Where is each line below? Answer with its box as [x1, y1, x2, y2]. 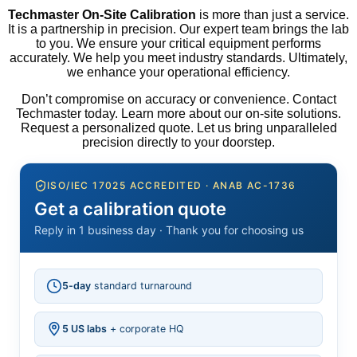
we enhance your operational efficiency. [67, 65, 290, 79]
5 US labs [62, 322, 107, 335]
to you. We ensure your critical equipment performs [36, 36, 321, 50]
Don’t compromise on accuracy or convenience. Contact [21, 92, 336, 106]
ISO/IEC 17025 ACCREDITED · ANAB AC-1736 [47, 179, 296, 192]
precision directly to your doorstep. [82, 135, 275, 149]
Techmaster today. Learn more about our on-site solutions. [16, 106, 341, 120]
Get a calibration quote [34, 198, 226, 219]
